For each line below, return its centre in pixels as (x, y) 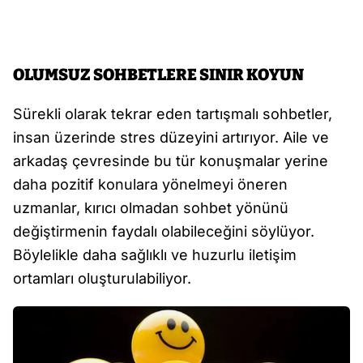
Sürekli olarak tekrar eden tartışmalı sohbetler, (173, 114)
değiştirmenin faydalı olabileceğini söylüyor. (164, 232)
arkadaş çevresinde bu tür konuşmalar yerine (171, 161)
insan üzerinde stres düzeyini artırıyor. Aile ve (171, 138)
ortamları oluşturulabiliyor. (102, 279)
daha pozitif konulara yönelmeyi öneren (150, 185)
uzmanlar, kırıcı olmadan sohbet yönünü (151, 208)
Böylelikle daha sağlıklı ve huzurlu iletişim (155, 255)
